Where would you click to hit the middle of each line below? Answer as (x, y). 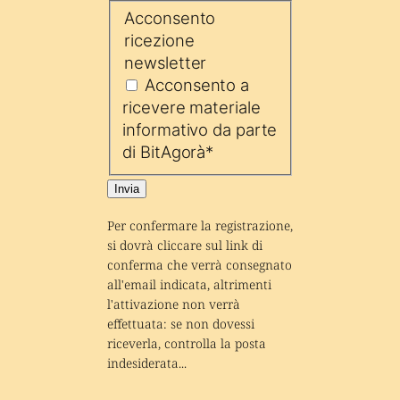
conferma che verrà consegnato (199, 264)
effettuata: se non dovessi (180, 323)
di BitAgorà (164, 152)
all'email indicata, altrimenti (189, 284)
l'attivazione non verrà (173, 304)
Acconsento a (197, 85)
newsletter (166, 63)
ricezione (159, 41)
